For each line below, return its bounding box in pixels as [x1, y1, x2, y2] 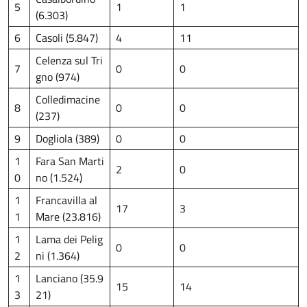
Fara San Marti [36, 152, 104, 169]
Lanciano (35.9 [36, 269, 103, 286]
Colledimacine [36, 90, 100, 108]
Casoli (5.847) [36, 29, 98, 46]
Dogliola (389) [36, 130, 99, 147]
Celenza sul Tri [36, 51, 103, 69]
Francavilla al [36, 191, 97, 208]
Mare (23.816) [36, 208, 101, 225]
